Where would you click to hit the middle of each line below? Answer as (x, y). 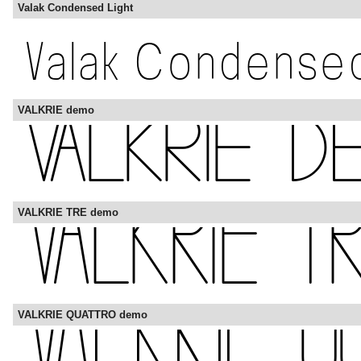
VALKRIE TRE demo (68, 213)
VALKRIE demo (56, 110)
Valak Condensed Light (75, 8)
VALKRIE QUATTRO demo (83, 315)
